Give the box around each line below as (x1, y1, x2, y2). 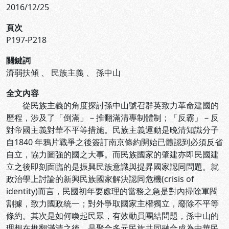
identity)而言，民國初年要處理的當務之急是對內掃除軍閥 (6, 186, 218, 197)
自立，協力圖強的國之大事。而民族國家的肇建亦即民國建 (6, 149, 219, 160)
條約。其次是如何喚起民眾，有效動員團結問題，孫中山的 (6, 210, 219, 221)
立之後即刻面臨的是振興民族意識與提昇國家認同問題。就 (6, 161, 219, 172)
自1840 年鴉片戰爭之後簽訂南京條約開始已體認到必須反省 (6, 136, 223, 148)
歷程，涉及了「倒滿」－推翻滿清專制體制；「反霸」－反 (6, 112, 219, 123)
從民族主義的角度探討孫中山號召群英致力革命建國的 (6, 100, 219, 111)
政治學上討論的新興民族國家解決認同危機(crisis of (6, 173, 194, 185)
